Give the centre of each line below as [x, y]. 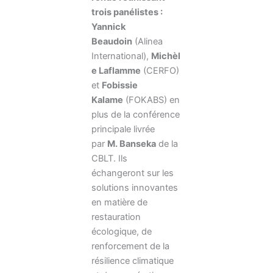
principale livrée [123, 129]
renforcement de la [130, 246]
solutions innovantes [135, 188]
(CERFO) [160, 71]
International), [121, 56]
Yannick [108, 27]
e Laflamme [116, 71]
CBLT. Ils [109, 159]
